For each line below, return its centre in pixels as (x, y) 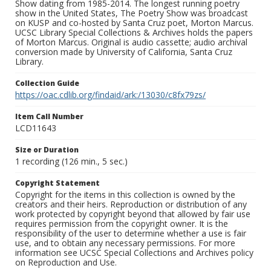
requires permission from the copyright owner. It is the (122, 224)
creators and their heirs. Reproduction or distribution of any (131, 204)
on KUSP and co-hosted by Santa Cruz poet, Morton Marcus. (134, 23)
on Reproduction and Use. (66, 263)
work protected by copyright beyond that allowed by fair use (133, 214)
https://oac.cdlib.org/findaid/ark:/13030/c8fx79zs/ (110, 95)
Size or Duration (47, 150)
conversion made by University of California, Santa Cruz (124, 52)
